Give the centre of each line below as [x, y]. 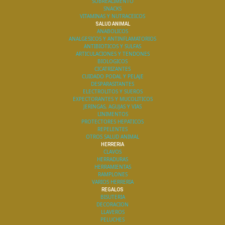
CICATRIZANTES [113, 69]
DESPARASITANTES [113, 84]
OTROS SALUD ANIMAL [113, 137]
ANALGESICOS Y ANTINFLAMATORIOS [113, 39]
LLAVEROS [113, 212]
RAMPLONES [113, 174]
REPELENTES [113, 129]
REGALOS [113, 190]
